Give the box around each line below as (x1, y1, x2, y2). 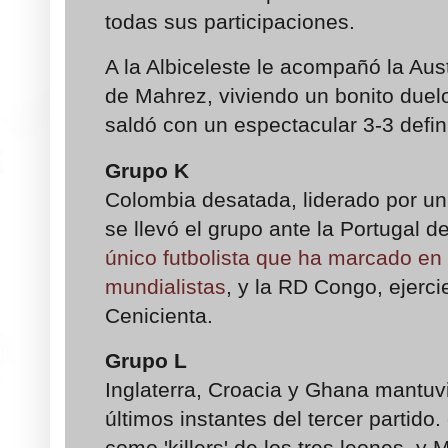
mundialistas (105, 274, 226, 298)
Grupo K (105, 158, 189, 182)
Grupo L (105, 349, 187, 373)
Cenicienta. (105, 303, 213, 327)
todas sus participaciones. (105, 9, 361, 33)
